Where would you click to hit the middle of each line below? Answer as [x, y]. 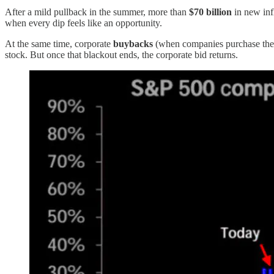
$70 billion [210, 12]
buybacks [133, 44]
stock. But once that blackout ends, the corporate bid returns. [121, 55]
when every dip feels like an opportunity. [83, 23]
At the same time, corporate [59, 44]
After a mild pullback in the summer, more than [97, 12]
